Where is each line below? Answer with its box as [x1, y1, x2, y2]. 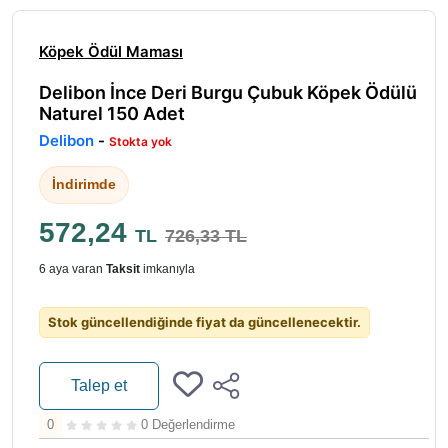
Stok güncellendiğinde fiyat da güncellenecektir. [48, 313, 361, 330]
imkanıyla [140, 261, 195, 276]
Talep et [71, 376, 127, 394]
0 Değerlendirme [141, 416, 235, 432]
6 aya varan [39, 261, 106, 276]
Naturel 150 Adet [39, 102, 185, 124]
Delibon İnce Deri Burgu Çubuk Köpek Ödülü [39, 81, 417, 103]
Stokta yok [109, 133, 172, 149]
